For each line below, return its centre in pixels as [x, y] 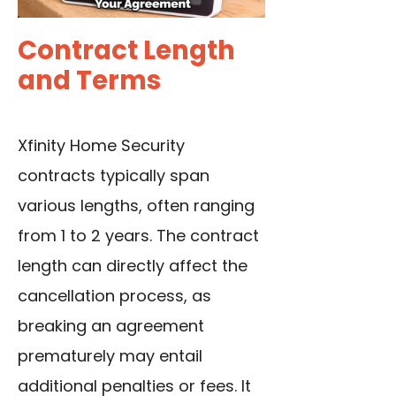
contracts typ [72, 176]
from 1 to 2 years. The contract [138, 236]
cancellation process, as [114, 296]
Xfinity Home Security [101, 146]
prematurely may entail [110, 356]
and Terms [89, 81]
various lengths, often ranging [136, 206]
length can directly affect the [133, 266]
